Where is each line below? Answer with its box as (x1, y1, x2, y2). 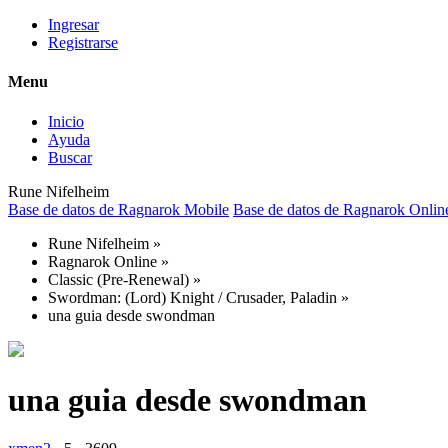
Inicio (48, 112, 84, 130)
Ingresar (48, 16, 99, 33)
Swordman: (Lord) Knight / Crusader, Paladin (48, 288, 337, 306)
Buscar (48, 148, 92, 166)
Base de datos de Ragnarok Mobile (8, 200, 229, 218)
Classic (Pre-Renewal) (48, 270, 189, 288)
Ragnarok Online (48, 252, 157, 270)
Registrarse (48, 34, 118, 51)
